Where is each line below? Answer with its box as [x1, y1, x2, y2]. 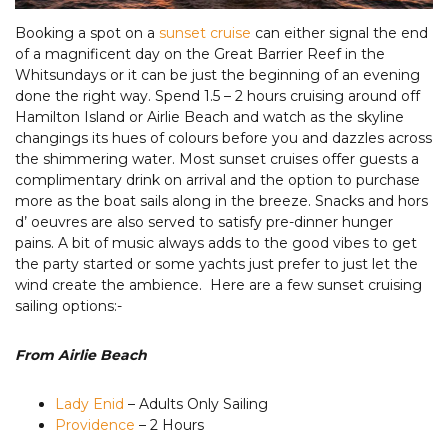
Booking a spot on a [15, 23, 159, 42]
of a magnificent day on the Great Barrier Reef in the [15, 44, 385, 63]
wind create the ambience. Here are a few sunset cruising [15, 275, 422, 294]
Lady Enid [55, 394, 124, 413]
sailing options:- [15, 296, 122, 315]
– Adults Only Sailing [124, 394, 268, 413]
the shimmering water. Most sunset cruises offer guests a [15, 149, 419, 168]
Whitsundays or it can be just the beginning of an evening [15, 65, 420, 84]
